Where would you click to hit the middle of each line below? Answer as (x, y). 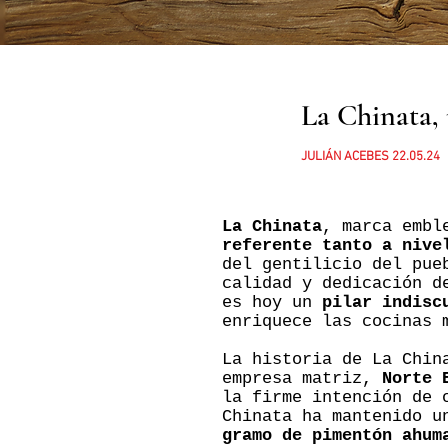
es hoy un (272, 302)
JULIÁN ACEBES (345, 157)
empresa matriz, (302, 378)
